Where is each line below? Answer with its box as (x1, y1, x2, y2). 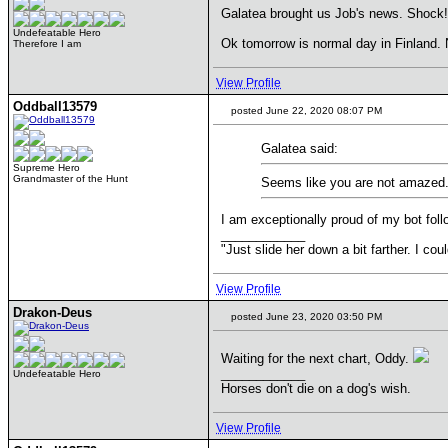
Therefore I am (13, 38, 81, 49)
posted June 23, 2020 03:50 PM (228, 311, 382, 322)
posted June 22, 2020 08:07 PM (228, 105, 382, 116)
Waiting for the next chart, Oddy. (221, 351, 413, 366)
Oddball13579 (13, 99, 97, 114)
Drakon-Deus (13, 305, 92, 320)
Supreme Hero (13, 162, 80, 173)
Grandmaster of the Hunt (13, 173, 128, 184)
